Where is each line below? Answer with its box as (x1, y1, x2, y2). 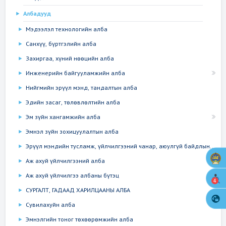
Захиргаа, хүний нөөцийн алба (25, 54, 114, 63)
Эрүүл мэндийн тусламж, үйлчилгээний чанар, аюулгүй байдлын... (25, 142, 215, 150)
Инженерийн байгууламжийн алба (25, 69, 125, 77)
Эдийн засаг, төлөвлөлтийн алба (25, 98, 120, 106)
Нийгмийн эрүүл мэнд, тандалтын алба (25, 84, 137, 92)
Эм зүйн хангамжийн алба (25, 113, 100, 121)
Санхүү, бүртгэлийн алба (25, 40, 96, 48)
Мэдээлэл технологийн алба (25, 25, 107, 33)
